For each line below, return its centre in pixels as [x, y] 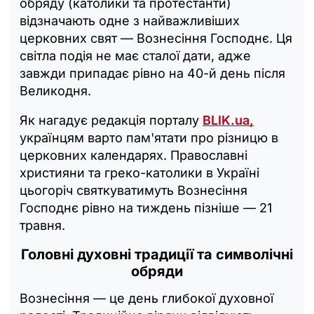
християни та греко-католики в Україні [139, 172]
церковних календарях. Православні [134, 155]
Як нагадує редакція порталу [111, 120]
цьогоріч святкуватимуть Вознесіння [134, 190]
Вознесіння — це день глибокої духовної [146, 298]
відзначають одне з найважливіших [130, 20]
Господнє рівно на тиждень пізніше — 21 [146, 207]
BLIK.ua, [228, 120]
